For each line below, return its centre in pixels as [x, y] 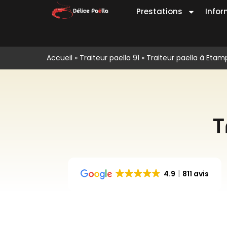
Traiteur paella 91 [109, 58]
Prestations [159, 11]
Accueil [60, 58]
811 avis [196, 174]
